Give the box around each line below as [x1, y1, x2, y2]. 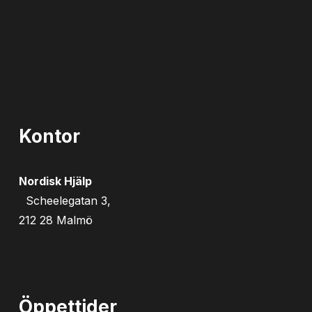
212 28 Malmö [18, 213, 93, 227]
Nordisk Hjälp [18, 174, 92, 188]
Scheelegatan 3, [18, 194, 118, 208]
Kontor [18, 125, 80, 147]
